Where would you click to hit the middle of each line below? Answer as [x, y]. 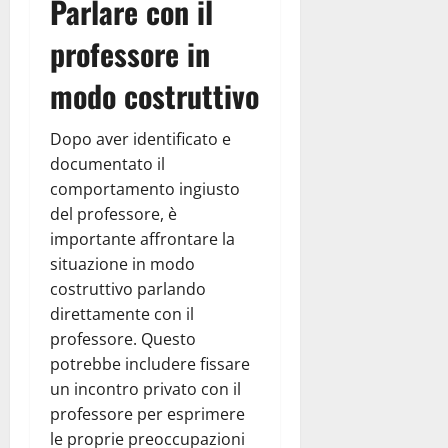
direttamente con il [122, 314]
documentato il [107, 164]
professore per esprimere [147, 414]
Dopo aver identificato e [140, 139]
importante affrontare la [142, 239]
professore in [130, 54]
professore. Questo [123, 339]
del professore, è [113, 214]
